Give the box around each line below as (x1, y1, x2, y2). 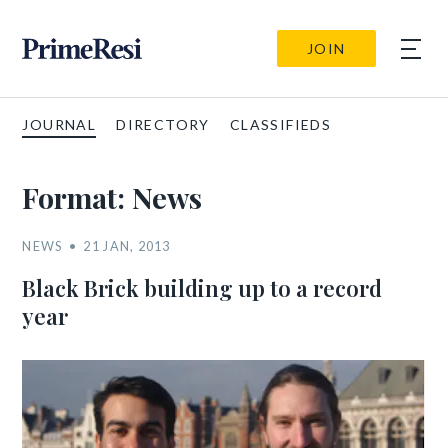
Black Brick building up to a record (22, 273, 383, 303)
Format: (22, 178, 133, 216)
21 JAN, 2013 (83, 238, 171, 254)
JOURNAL (22, 116, 97, 133)
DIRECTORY (116, 116, 210, 133)
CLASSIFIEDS (229, 116, 332, 133)
